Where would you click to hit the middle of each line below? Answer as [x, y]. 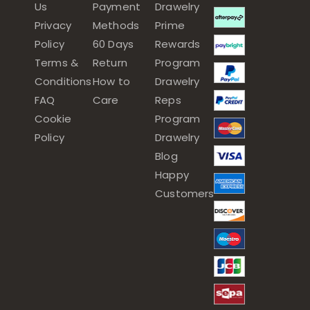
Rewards [178, 44]
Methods [116, 25]
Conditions [63, 81]
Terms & [56, 63]
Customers [185, 193]
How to [111, 81]
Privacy [53, 25]
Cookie [53, 119]
